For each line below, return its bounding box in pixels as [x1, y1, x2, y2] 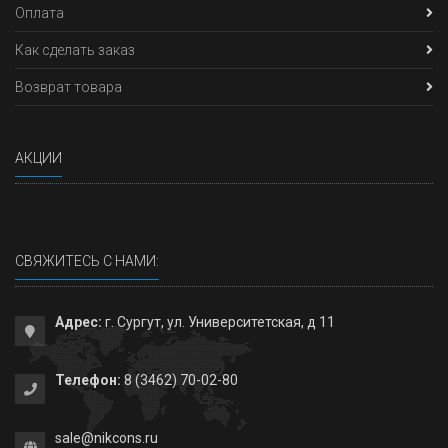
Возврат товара [15, 78, 122, 95]
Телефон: [55, 371, 121, 388]
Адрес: [55, 313, 102, 330]
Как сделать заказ [15, 41, 135, 58]
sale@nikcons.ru [55, 429, 158, 446]
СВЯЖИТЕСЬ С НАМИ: [15, 252, 159, 269]
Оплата [15, 4, 64, 21]
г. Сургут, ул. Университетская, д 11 [102, 313, 335, 330]
